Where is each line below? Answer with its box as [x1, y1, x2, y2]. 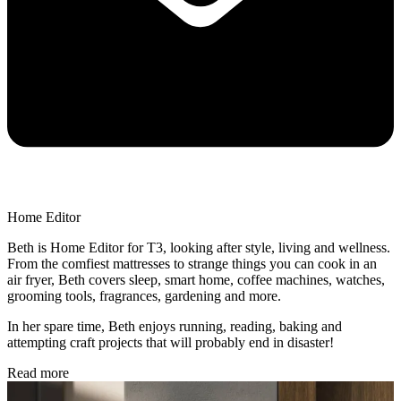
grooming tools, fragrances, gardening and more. [7, 288, 281, 304]
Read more [7, 365, 69, 381]
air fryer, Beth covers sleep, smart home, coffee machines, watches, [7, 272, 385, 288]
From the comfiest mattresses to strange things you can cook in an [7, 256, 377, 272]
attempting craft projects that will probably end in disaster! [7, 335, 334, 351]
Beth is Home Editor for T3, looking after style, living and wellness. [7, 240, 390, 256]
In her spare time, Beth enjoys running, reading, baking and [7, 319, 342, 335]
